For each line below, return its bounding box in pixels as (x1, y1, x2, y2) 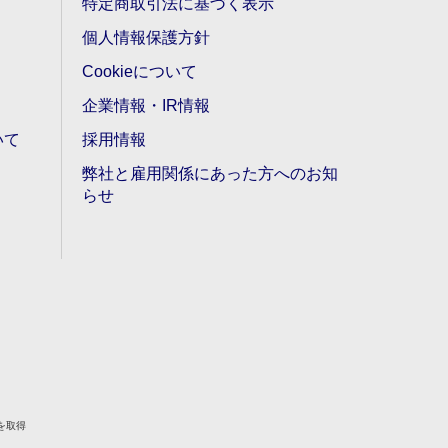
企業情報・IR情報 (81, 96, 210, 114)
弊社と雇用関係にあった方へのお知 (81, 164, 338, 182)
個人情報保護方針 (81, 28, 210, 46)
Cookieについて (81, 62, 197, 80)
